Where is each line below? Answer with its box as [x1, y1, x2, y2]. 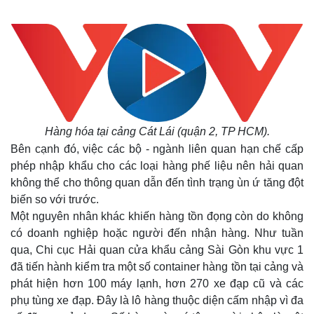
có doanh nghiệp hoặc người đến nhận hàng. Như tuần [11, 227, 303, 239]
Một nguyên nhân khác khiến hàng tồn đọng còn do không [11, 210, 303, 222]
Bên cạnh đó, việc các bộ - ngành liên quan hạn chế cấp [11, 143, 303, 155]
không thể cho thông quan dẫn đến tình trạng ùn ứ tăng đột [11, 177, 303, 189]
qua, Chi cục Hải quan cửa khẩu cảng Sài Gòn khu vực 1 [11, 244, 303, 256]
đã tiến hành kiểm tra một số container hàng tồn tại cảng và [11, 261, 303, 273]
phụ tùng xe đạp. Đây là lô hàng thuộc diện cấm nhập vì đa [11, 294, 303, 306]
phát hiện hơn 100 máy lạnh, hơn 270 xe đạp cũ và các [11, 278, 303, 289]
